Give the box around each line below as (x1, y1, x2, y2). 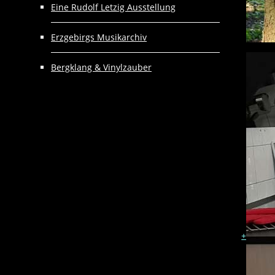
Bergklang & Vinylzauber (51, 61, 152, 73)
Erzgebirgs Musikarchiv (51, 31, 147, 43)
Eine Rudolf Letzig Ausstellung (51, 1, 176, 13)
